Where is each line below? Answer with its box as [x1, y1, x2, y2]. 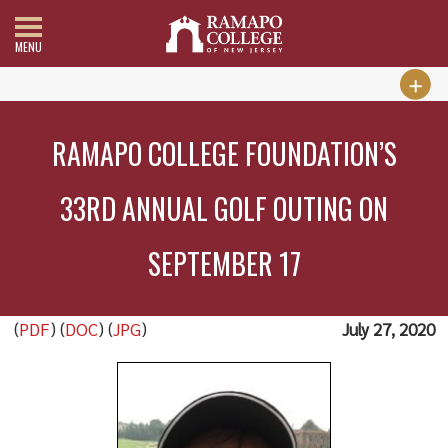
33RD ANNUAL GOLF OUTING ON [60, 188, 389, 229]
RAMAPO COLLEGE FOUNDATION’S [51, 133, 397, 174]
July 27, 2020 [341, 318, 435, 340]
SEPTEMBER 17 [147, 243, 301, 284]
